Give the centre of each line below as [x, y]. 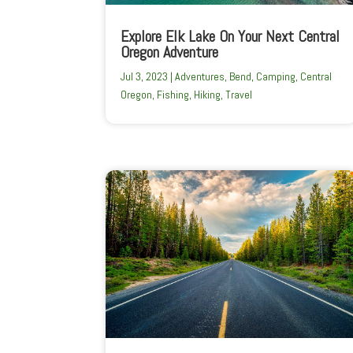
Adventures [200, 77]
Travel [239, 95]
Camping [276, 77]
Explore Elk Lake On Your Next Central [230, 37]
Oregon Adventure [170, 52]
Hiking [208, 95]
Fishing [173, 95]
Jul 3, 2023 [145, 77]
